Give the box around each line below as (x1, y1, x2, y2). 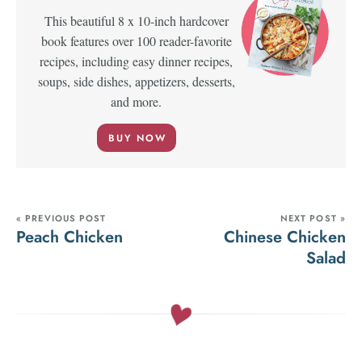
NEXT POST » (280, 212, 346, 225)
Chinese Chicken (224, 225, 346, 250)
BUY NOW (108, 131, 166, 146)
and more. (111, 93, 162, 111)
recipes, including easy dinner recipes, (40, 53, 234, 70)
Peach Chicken (16, 225, 123, 250)
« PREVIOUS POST (16, 212, 107, 225)
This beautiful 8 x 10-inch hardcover (44, 12, 229, 30)
